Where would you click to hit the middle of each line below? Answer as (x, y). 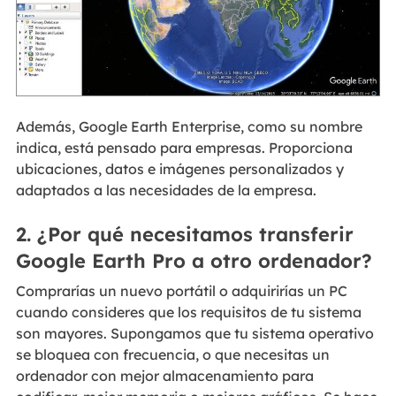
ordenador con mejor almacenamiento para (164, 375)
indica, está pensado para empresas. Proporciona (184, 148)
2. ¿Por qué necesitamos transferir (184, 234)
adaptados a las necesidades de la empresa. (166, 190)
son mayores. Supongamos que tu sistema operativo (194, 333)
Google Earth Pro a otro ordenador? (194, 260)
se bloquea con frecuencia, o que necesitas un (172, 354)
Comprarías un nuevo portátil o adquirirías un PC (181, 290)
